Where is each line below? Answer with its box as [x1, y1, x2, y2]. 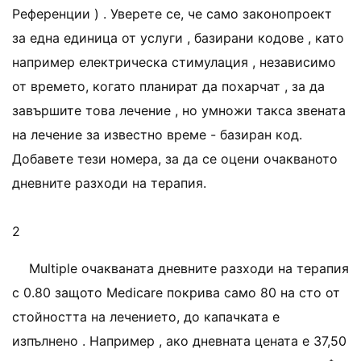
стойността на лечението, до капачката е [12, 309, 280, 325]
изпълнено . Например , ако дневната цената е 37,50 [12, 333, 346, 349]
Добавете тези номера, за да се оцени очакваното [12, 151, 338, 167]
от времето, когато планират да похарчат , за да [12, 78, 325, 94]
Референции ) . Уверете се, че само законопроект [12, 6, 332, 22]
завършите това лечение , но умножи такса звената [12, 102, 346, 118]
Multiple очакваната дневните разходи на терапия [29, 260, 349, 276]
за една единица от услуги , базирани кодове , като [12, 30, 344, 46]
